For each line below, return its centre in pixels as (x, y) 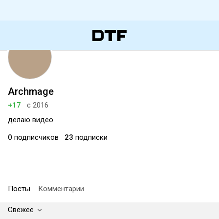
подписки (90, 137)
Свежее (21, 210)
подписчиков (35, 137)
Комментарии (61, 189)
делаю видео (31, 120)
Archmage (31, 91)
